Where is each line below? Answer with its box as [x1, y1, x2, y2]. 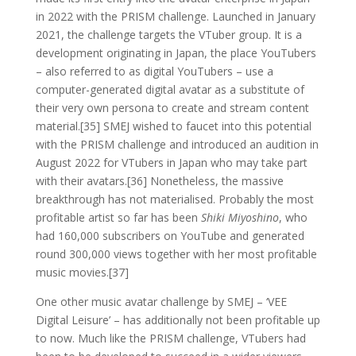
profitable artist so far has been [35, 209, 201, 225]
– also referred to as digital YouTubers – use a [35, 63, 273, 79]
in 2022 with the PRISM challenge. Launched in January [35, 8, 315, 24]
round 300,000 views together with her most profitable [35, 246, 317, 261]
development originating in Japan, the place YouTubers [35, 44, 316, 60]
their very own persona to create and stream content [35, 99, 309, 115]
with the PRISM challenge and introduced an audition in [35, 136, 319, 152]
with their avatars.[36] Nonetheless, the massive [35, 172, 284, 188]
